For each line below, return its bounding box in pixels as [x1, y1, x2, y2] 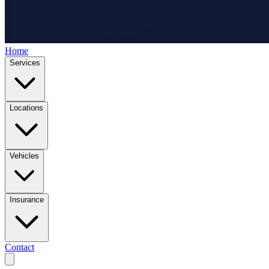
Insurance [10, 195, 44, 204]
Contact [5, 242, 34, 252]
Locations [10, 103, 43, 112]
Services [10, 58, 40, 67]
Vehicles [10, 151, 39, 160]
